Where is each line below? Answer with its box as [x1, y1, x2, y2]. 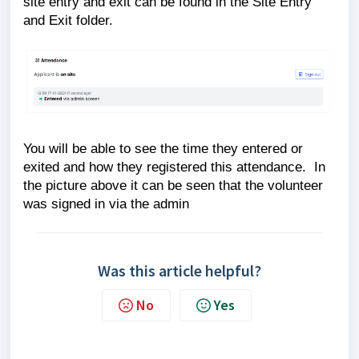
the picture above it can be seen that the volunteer [23, 177, 323, 194]
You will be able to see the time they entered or [23, 140, 303, 157]
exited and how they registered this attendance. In [23, 159, 325, 175]
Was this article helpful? [98, 260, 261, 281]
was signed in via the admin [23, 196, 193, 212]
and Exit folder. [23, 12, 113, 28]
